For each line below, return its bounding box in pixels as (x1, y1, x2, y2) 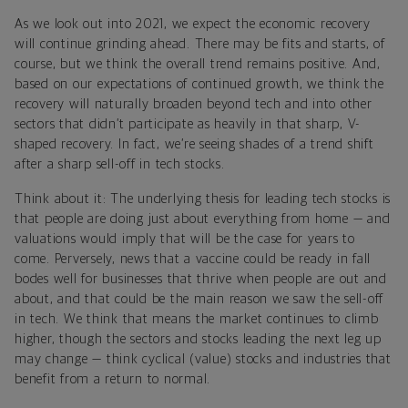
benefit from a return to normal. (15, 372, 210, 386)
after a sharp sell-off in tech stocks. (15, 157, 225, 171)
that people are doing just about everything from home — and (15, 211, 391, 226)
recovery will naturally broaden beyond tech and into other (15, 97, 372, 111)
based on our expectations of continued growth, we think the (15, 76, 384, 91)
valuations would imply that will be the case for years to (15, 231, 355, 246)
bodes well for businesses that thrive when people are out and (15, 271, 387, 286)
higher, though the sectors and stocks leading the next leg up (15, 331, 382, 346)
